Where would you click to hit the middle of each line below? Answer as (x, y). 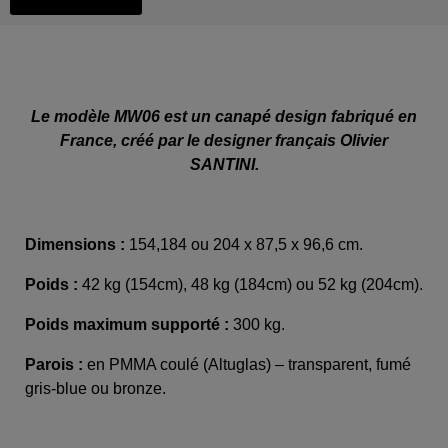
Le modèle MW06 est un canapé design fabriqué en (224, 117)
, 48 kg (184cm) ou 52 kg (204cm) (301, 285)
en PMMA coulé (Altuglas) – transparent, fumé (249, 365)
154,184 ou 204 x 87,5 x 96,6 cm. (246, 245)
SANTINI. (224, 165)
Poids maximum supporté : (129, 325)
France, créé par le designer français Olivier (224, 141)
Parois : (56, 365)
